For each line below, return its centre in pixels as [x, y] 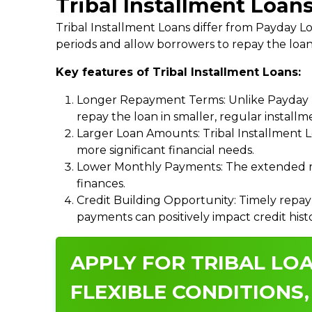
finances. [101, 183]
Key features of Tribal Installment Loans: [178, 72]
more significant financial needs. [165, 150]
